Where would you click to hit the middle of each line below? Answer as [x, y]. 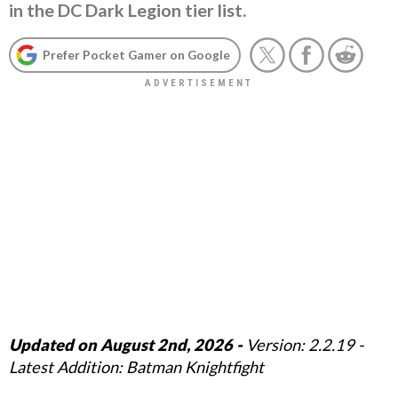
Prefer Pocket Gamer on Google [136, 55]
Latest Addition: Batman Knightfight [136, 366]
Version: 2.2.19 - [303, 344]
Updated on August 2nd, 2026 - [126, 344]
